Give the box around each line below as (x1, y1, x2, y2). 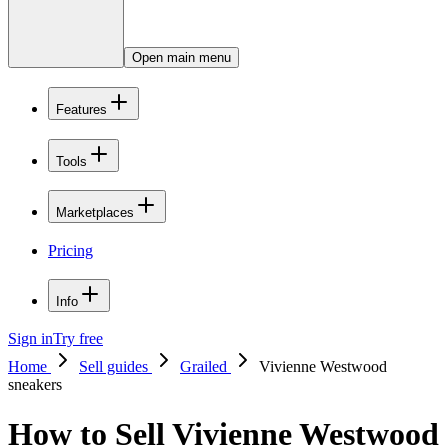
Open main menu (132, 50, 231, 66)
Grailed (180, 358, 231, 376)
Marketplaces (56, 205, 134, 221)
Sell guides (79, 358, 152, 376)
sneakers (8, 376, 62, 394)
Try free (53, 330, 103, 348)
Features (56, 101, 107, 117)
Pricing (48, 241, 93, 259)
